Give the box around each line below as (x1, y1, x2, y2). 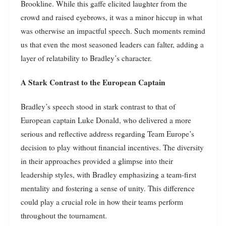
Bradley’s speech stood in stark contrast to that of (21, 101, 176, 111)
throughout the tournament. (21, 210, 107, 220)
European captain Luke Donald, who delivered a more (21, 115, 191, 125)
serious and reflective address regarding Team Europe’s (21, 128, 194, 139)
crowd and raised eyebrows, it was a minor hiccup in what (21, 12, 202, 22)
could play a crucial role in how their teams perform (21, 196, 183, 207)
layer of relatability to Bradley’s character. (21, 52, 152, 63)
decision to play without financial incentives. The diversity (21, 142, 204, 152)
